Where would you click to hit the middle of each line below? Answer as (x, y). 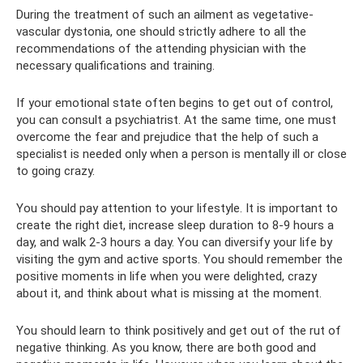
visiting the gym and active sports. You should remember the (179, 259)
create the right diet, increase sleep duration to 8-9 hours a (175, 225)
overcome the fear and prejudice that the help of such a (167, 137)
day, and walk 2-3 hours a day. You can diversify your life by (174, 242)
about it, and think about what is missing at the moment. (169, 293)
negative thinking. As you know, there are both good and (166, 347)
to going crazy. (56, 171)
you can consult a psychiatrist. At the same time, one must (176, 120)
